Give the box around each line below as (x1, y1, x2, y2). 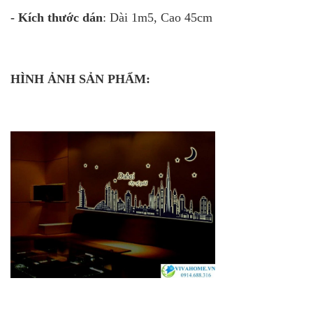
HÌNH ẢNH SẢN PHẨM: (10, 72, 150, 87)
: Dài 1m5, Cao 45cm (103, 10, 212, 25)
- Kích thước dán (10, 10, 103, 25)
